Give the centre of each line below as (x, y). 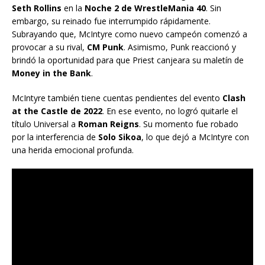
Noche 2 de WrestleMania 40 (145, 8)
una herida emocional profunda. (73, 150)
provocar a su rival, (49, 47)
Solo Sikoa (120, 137)
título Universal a (45, 124)
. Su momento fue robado (189, 124)
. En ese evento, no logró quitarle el (170, 111)
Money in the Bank (51, 73)
